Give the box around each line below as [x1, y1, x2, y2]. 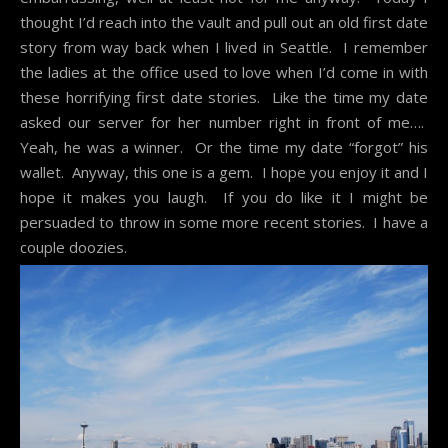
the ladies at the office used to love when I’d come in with [20, 61, 428, 82]
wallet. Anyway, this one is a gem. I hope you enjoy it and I [20, 161, 428, 182]
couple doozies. [20, 236, 127, 257]
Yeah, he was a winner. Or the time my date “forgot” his [20, 136, 428, 157]
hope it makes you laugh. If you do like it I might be [20, 186, 428, 207]
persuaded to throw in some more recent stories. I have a [20, 211, 428, 232]
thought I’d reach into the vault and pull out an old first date [20, 11, 428, 32]
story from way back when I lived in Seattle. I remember [20, 36, 428, 57]
